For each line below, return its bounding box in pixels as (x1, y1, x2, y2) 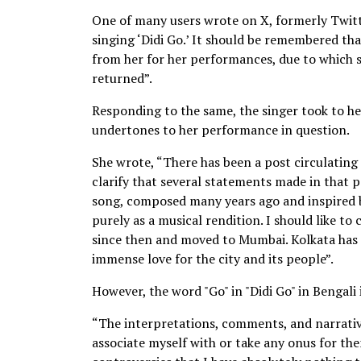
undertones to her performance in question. (92, 121, 350, 139)
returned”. (92, 69, 152, 87)
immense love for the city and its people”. (92, 250, 334, 268)
